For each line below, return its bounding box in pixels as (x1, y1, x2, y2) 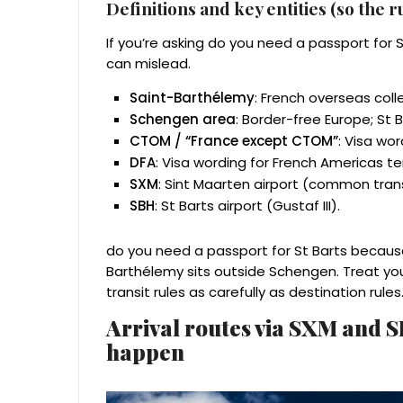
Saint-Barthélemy (130, 88, 255, 108)
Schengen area (130, 110, 236, 130)
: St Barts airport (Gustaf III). (155, 196, 340, 216)
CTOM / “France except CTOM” (130, 131, 338, 151)
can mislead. (106, 54, 191, 74)
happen (106, 337, 184, 367)
